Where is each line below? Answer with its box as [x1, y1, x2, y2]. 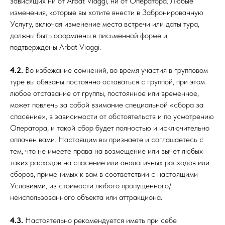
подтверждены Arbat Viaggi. [10, 42, 101, 52]
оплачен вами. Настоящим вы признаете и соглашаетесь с [10, 135, 203, 144]
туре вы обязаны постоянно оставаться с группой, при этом [10, 77, 205, 86]
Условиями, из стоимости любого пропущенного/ [10, 181, 171, 190]
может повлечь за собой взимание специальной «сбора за [10, 100, 203, 109]
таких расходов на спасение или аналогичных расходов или [10, 158, 209, 167]
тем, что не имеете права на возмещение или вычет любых [10, 146, 203, 156]
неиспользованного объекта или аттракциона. [10, 192, 162, 202]
